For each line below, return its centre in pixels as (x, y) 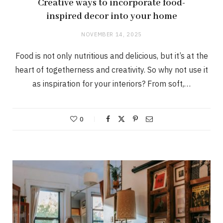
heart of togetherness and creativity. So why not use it (111, 69)
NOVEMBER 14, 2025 (111, 34)
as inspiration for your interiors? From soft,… (111, 83)
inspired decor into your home (111, 16)
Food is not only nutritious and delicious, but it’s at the (111, 56)
